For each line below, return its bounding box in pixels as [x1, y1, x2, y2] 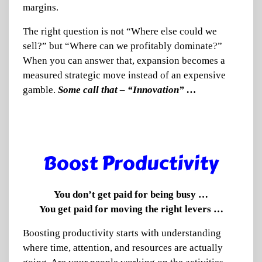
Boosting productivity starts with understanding [23, 227, 221, 239]
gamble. [23, 84, 58, 95]
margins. [23, 2, 58, 13]
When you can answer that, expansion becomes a [23, 55, 225, 66]
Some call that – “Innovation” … [58, 84, 196, 95]
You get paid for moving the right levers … [39, 204, 223, 215]
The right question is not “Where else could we [23, 26, 217, 37]
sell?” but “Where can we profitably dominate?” [23, 40, 222, 51]
